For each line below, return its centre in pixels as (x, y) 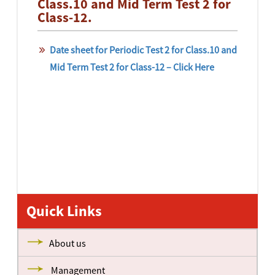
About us (68, 243)
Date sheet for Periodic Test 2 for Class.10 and (143, 50)
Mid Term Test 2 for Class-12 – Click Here (132, 67)
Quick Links (64, 211)
